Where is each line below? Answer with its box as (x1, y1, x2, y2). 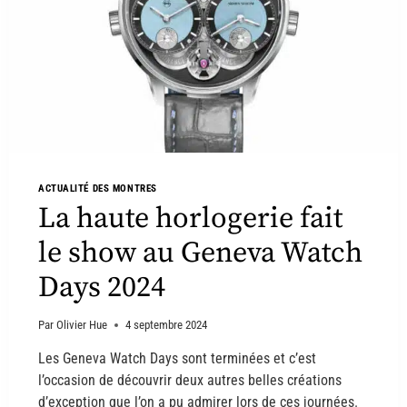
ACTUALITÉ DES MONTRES (38, 183, 157, 195)
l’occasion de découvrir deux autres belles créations (38, 372, 342, 390)
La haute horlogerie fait (38, 200, 342, 237)
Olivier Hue (56, 318, 108, 333)
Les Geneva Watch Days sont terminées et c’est (38, 350, 316, 368)
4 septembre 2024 (125, 318, 208, 333)
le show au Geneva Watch (38, 234, 362, 272)
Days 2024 (38, 269, 165, 306)
